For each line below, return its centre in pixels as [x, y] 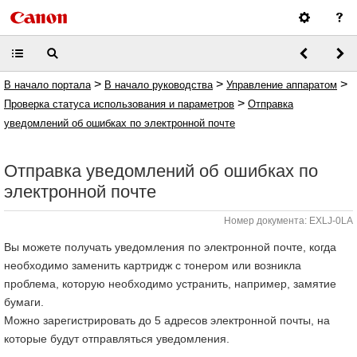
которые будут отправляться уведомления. [117, 339]
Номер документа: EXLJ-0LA [288, 221]
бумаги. [24, 302]
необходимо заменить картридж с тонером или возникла [153, 265]
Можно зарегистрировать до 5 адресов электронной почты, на [167, 320]
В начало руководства [159, 85]
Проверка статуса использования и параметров [119, 104]
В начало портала [47, 85]
